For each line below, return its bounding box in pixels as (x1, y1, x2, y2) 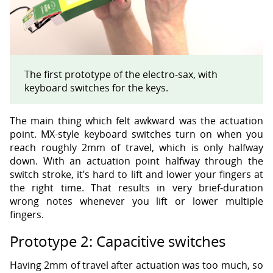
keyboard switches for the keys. (24, 80, 168, 94)
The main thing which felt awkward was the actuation (10, 113, 263, 127)
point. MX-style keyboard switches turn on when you (10, 127, 263, 141)
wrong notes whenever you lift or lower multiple (10, 194, 263, 208)
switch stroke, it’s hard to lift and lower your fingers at (10, 167, 263, 181)
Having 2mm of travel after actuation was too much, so (10, 258, 263, 272)
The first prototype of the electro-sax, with (24, 67, 218, 81)
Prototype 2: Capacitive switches (10, 230, 225, 251)
